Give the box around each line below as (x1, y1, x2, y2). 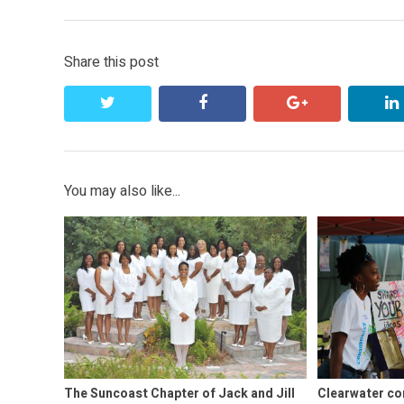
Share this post (64, 51, 159, 74)
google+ (307, 92, 368, 114)
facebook (206, 92, 276, 114)
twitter (115, 92, 166, 114)
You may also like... (64, 180, 180, 203)
